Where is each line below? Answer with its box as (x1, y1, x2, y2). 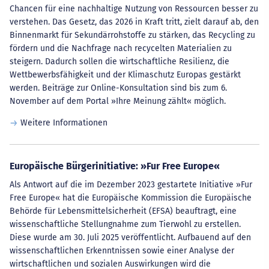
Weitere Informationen (20, 118, 107, 128)
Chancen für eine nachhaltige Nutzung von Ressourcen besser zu (10, 4, 258, 14)
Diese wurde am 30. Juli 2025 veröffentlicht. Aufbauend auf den (10, 232, 251, 243)
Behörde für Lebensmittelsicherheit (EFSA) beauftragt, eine (10, 206, 237, 216)
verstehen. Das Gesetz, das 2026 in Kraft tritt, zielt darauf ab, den (10, 17, 259, 27)
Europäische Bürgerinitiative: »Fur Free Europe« (10, 160, 220, 172)
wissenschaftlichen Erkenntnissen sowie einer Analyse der (10, 246, 234, 256)
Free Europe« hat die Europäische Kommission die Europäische (10, 193, 252, 203)
